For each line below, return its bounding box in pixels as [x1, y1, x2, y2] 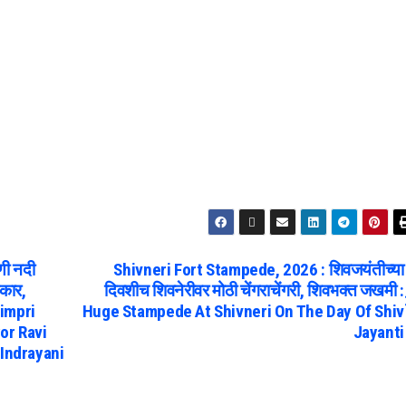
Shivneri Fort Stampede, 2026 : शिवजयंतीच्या [113, 258, 404, 280]
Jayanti [353, 321, 404, 343]
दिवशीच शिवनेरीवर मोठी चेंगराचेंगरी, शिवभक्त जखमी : [103, 279, 404, 301]
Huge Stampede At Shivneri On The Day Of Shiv [82, 300, 404, 322]
